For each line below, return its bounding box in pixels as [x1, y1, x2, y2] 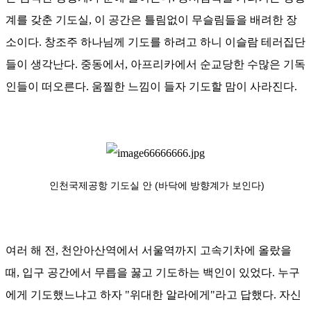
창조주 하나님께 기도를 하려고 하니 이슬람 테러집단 [44, 36, 305, 49]
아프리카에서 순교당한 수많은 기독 [131, 58, 305, 71]
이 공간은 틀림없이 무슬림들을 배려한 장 [94, 14, 297, 26]
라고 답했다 [215, 289, 274, 301]
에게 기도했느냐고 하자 [6, 289, 125, 301]
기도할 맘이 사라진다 [189, 81, 294, 93]
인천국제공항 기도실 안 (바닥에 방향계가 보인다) [49, 180, 264, 192]
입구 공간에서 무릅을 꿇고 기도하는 [22, 267, 200, 279]
